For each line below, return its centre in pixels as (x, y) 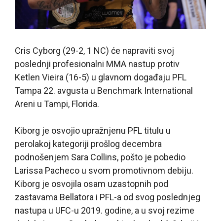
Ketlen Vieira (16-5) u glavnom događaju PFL (101, 77)
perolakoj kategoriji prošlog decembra (88, 144)
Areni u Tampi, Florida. (57, 104)
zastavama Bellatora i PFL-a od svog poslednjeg (108, 197)
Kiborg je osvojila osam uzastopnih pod (92, 184)
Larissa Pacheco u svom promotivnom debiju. (104, 171)
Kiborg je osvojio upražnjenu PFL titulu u (93, 131)
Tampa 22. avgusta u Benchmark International (104, 91)
